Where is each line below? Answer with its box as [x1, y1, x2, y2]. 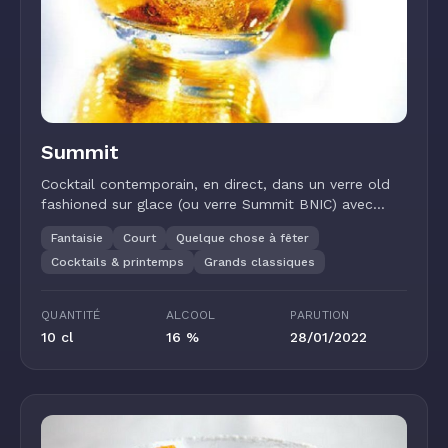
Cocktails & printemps [51, 255, 184, 269]
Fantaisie [51, 231, 103, 245]
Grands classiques [204, 255, 315, 269]
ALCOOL [165, 308, 216, 322]
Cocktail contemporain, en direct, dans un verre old [41, 176, 390, 192]
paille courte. [41, 216, 130, 232]
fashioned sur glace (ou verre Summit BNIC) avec [41, 196, 373, 212]
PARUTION [290, 308, 350, 322]
